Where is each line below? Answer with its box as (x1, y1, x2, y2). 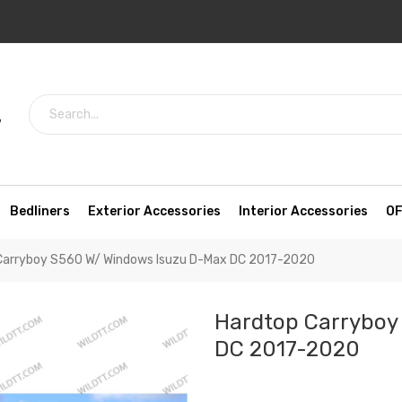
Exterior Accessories (88, 204, 221, 220)
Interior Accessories (239, 204, 368, 220)
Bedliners (10, 204, 70, 220)
